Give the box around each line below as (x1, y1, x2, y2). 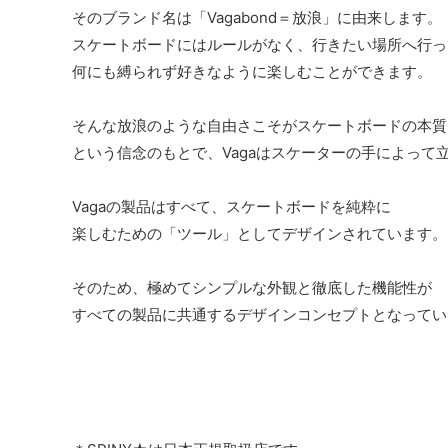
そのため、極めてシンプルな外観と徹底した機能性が (72, 278, 432, 298)
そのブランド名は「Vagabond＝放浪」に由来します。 (72, 8, 442, 28)
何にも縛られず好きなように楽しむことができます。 (72, 62, 432, 82)
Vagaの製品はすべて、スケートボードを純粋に (72, 197, 391, 217)
